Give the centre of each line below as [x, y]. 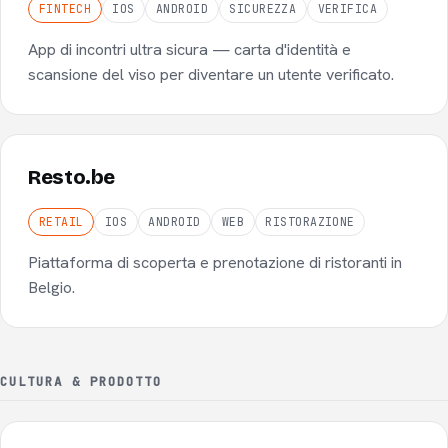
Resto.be [72, 178]
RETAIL [61, 221]
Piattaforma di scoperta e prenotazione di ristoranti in [215, 263]
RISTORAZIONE [310, 221]
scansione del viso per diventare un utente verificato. [211, 74]
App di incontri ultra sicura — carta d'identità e [190, 49]
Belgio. [52, 288]
